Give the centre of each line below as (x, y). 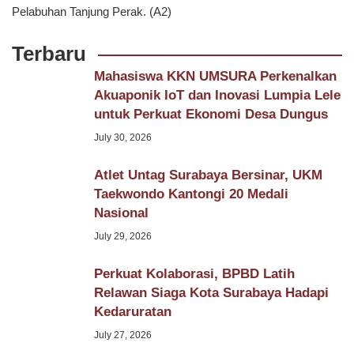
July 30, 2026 (122, 138)
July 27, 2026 (122, 335)
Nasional (121, 213)
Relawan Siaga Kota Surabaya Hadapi (211, 293)
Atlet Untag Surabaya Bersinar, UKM (208, 175)
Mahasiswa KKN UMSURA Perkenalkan (215, 77)
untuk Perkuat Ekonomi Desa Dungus (211, 115)
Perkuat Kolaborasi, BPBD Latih (194, 274)
